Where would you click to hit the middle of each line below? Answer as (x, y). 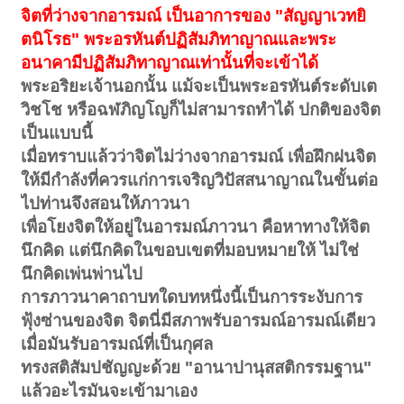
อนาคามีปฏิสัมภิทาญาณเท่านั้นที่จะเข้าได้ (170, 62)
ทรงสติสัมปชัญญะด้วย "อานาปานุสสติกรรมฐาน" (197, 367)
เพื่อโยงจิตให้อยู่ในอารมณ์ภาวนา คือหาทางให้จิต (196, 226)
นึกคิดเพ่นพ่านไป (82, 273)
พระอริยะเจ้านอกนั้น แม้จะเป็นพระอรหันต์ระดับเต (199, 86)
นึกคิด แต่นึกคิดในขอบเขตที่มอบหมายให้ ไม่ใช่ (190, 250)
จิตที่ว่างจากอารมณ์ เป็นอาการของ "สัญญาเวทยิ (194, 15)
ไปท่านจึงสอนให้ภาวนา (106, 203)
